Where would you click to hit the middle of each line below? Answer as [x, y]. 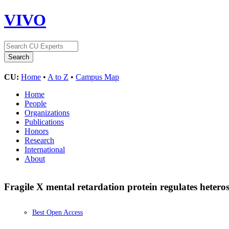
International [45, 149]
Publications [44, 122]
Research [39, 140]
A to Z [58, 77]
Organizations [47, 112]
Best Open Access [58, 213]
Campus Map [97, 77]
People [36, 103]
